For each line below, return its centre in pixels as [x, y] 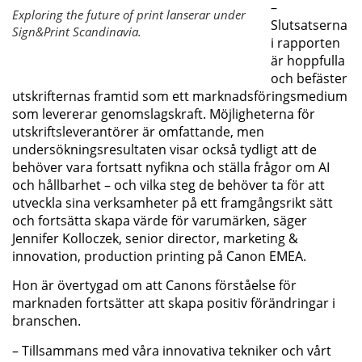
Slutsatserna [309, 25]
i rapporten [305, 42]
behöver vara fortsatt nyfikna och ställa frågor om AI [171, 167]
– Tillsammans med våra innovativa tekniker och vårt [172, 350]
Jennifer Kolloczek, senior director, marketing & [155, 238]
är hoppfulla [308, 60]
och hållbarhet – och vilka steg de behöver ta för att [168, 185]
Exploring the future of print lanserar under [129, 14]
